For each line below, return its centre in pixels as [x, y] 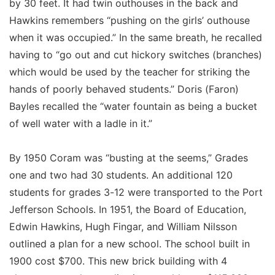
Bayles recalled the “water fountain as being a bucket [133, 106]
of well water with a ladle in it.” [81, 123]
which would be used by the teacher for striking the [130, 72]
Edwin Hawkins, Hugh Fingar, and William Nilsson [123, 226]
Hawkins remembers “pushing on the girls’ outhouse [130, 20]
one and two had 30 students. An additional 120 [121, 175]
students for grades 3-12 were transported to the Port [136, 192]
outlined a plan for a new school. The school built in [130, 243]
